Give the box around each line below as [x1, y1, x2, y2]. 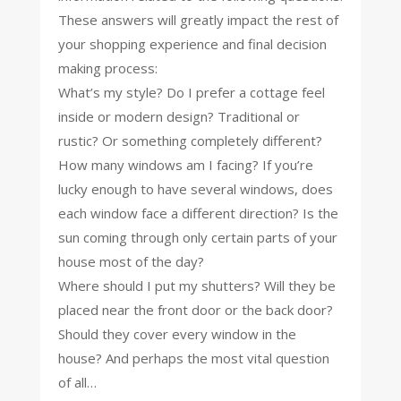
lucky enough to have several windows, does [57, 179, 333, 198]
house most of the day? [57, 252, 204, 270]
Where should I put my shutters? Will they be [57, 276, 336, 294]
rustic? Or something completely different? [57, 131, 322, 149]
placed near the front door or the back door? [57, 300, 333, 319]
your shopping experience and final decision [57, 34, 327, 53]
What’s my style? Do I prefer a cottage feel [57, 82, 325, 101]
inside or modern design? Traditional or [57, 107, 300, 125]
